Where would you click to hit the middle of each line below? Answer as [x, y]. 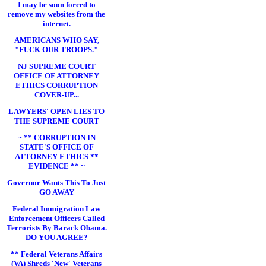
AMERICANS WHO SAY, [56, 40]
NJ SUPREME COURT [56, 66]
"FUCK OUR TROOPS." [56, 50]
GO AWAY [56, 192]
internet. [56, 23]
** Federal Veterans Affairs [56, 254]
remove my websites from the [56, 14]
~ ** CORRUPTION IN [56, 137]
